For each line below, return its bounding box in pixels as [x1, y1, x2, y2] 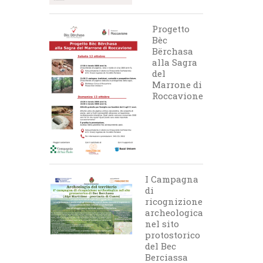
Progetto [151, 23, 190, 35]
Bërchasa [151, 45, 193, 57]
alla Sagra [151, 56, 197, 68]
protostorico [144, 229, 200, 241]
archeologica [144, 207, 203, 218]
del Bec [144, 240, 176, 252]
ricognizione [144, 195, 203, 207]
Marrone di [151, 79, 202, 90]
